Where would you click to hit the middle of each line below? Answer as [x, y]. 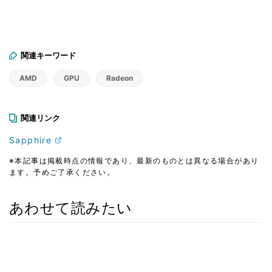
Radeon [120, 78]
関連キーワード [48, 55]
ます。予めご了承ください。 [62, 172]
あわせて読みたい [71, 208]
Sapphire [31, 140]
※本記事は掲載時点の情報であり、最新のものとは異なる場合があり [134, 160]
